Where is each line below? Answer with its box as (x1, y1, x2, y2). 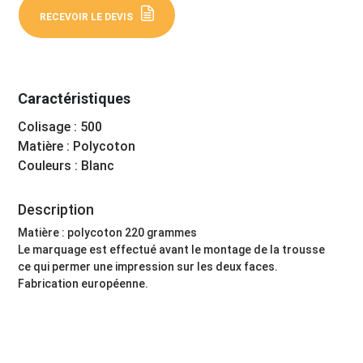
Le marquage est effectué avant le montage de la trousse (18, 243, 326, 257)
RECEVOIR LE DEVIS (40, 11, 134, 23)
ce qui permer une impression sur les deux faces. (18, 260, 279, 274)
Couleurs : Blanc (18, 157, 115, 173)
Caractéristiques (18, 90, 131, 107)
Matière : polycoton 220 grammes (18, 226, 198, 240)
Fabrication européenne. (18, 277, 149, 291)
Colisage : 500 (18, 118, 103, 135)
